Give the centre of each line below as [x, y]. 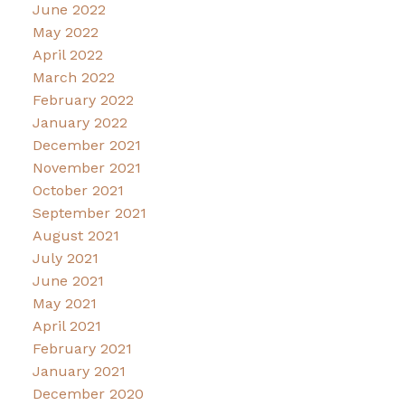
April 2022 [67, 55]
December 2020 [88, 394]
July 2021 [65, 259]
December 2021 [86, 146]
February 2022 [83, 100]
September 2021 [89, 213]
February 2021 [82, 349]
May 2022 [65, 33]
